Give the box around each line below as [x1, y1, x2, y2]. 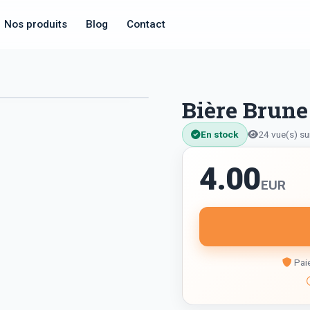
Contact [127, 18, 166, 30]
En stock [201, 129, 239, 140]
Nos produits [3, 18, 67, 30]
